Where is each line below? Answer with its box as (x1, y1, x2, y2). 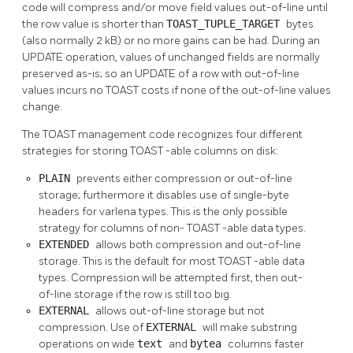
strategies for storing (22, 143, 130, 158)
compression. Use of (39, 320, 146, 334)
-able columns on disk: (165, 143, 278, 158)
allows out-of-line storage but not (95, 303, 265, 318)
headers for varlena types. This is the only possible (39, 204, 288, 218)
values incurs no (22, 83, 106, 97)
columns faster (228, 336, 304, 351)
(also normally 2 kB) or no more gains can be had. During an (22, 33, 320, 47)
